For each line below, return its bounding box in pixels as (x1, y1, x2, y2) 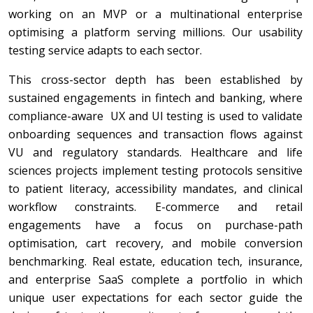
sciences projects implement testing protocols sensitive (8, 162, 303, 178)
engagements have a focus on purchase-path (8, 217, 303, 233)
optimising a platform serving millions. (8, 24, 232, 40)
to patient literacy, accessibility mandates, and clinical (8, 180, 303, 196)
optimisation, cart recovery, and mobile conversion (8, 235, 303, 251)
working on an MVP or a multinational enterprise (8, 6, 303, 22)
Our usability (231, 24, 303, 40)
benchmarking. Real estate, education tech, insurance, (8, 253, 303, 269)
